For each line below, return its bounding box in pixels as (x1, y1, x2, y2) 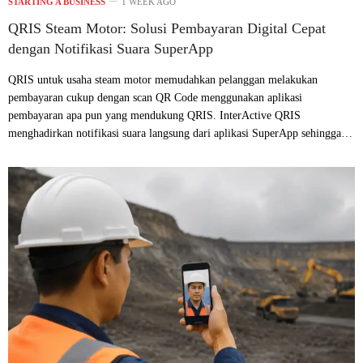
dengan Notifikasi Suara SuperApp (8, 41, 213, 58)
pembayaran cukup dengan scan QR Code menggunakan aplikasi (8, 92, 302, 105)
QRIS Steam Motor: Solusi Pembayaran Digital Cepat (8, 20, 326, 37)
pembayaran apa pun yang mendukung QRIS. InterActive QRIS (8, 109, 301, 122)
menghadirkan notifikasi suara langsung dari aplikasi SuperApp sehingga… (8, 127, 352, 140)
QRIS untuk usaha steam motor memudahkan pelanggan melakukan (8, 74, 318, 87)
